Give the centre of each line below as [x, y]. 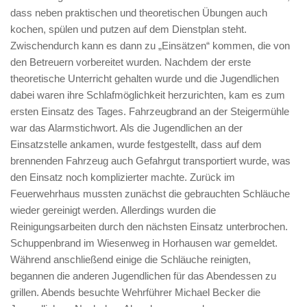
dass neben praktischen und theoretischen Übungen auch [139, 13]
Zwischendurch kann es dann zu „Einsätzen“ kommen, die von [150, 46]
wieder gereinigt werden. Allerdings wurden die [113, 210]
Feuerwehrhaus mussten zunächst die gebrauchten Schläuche [150, 194]
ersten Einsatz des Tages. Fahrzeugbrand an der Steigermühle [150, 111]
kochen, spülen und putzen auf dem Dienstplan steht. [128, 29]
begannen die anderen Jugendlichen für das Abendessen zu [143, 276]
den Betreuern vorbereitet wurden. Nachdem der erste [131, 62]
